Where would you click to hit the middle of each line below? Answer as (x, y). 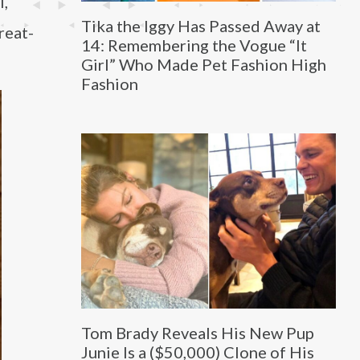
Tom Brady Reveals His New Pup (197, 333)
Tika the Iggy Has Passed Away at (200, 25)
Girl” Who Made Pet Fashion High (203, 64)
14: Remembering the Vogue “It (194, 45)
